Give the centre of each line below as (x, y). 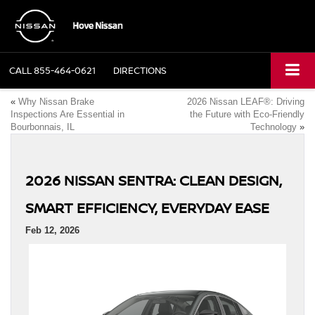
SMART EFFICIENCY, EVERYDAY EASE (147, 208)
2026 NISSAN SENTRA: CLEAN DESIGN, (154, 181)
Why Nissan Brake (56, 102)
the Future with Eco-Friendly (247, 115)
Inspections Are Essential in (67, 115)
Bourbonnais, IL (43, 127)
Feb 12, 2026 (52, 231)
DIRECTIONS (140, 71)
